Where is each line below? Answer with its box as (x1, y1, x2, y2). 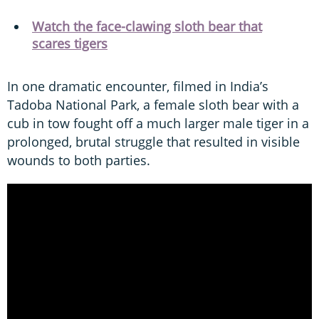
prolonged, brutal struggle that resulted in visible (7, 132, 300, 150)
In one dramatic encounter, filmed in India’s (7, 77, 268, 95)
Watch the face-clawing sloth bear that (32, 17, 262, 35)
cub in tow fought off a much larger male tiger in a (7, 114, 309, 132)
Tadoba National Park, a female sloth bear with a (7, 95, 299, 113)
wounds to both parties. (7, 151, 150, 169)
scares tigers (32, 34, 108, 52)
